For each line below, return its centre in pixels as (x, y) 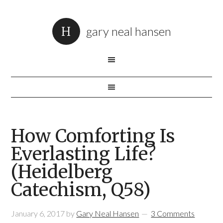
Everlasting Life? (84, 154)
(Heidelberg (62, 172)
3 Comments (173, 213)
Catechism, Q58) (81, 190)
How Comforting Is (93, 136)
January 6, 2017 (38, 213)
